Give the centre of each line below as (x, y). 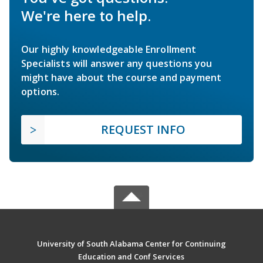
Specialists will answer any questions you (117, 64)
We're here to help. (86, 16)
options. (41, 92)
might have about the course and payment (122, 78)
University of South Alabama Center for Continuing (131, 244)
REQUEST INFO (143, 130)
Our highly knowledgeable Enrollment (109, 50)
